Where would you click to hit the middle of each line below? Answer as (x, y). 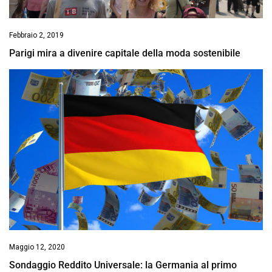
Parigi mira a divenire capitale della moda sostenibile (125, 53)
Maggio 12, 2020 (37, 247)
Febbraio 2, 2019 (36, 36)
